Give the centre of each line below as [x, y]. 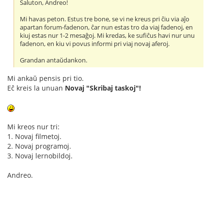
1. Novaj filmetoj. [34, 136]
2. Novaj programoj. [39, 146]
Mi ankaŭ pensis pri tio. [46, 78]
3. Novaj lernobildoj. [40, 155]
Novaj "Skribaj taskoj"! [103, 88]
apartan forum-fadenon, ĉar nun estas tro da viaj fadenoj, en [107, 27]
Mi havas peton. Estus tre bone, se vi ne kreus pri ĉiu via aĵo [105, 19]
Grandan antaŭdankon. [54, 60]
